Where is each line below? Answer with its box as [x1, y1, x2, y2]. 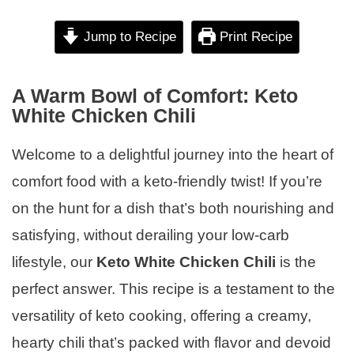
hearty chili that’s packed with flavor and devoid [12, 333, 331, 351]
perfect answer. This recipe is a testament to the [12, 280, 335, 297]
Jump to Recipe [79, 28, 176, 44]
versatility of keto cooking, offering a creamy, [12, 307, 311, 324]
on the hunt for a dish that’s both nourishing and [12, 199, 334, 217]
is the [276, 253, 316, 270]
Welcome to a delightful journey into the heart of [12, 145, 333, 163]
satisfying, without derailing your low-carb [12, 226, 289, 243]
